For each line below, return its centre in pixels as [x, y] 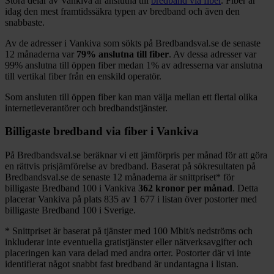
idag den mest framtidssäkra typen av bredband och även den [122, 11]
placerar [21, 199]
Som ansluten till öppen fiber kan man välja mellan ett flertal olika [131, 97]
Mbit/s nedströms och [211, 231]
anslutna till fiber [132, 54]
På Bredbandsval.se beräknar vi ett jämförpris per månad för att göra [136, 155]
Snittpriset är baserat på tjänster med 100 [89, 231]
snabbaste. [25, 22]
